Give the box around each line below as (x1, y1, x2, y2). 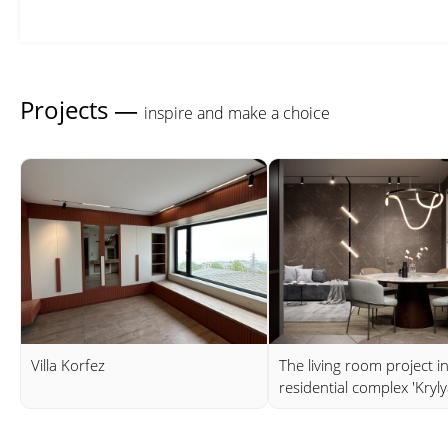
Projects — (20, 93, 144, 127)
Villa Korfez (31, 354, 105, 375)
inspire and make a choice (144, 102, 330, 125)
